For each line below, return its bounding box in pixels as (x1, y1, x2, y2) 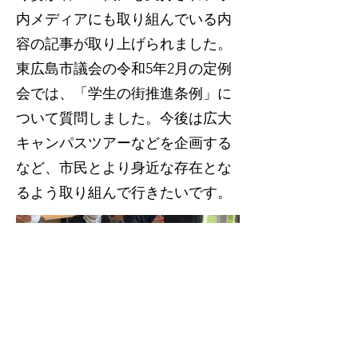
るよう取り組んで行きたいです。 (16, 184, 232, 201)
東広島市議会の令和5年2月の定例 (16, 60, 232, 78)
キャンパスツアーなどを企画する (16, 134, 232, 152)
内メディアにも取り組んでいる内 (16, 10, 232, 28)
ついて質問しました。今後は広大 (16, 109, 232, 127)
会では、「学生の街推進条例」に (16, 85, 232, 102)
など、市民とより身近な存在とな (16, 159, 232, 177)
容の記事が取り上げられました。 (16, 35, 232, 53)
